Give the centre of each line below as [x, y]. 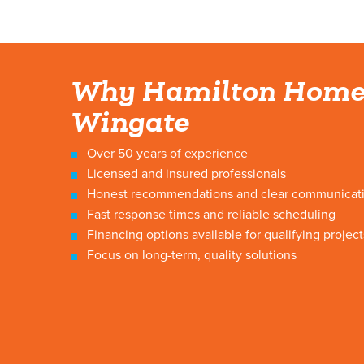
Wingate [130, 122]
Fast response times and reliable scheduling [211, 215]
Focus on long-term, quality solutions [192, 256]
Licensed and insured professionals [186, 174]
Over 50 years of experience [167, 154]
